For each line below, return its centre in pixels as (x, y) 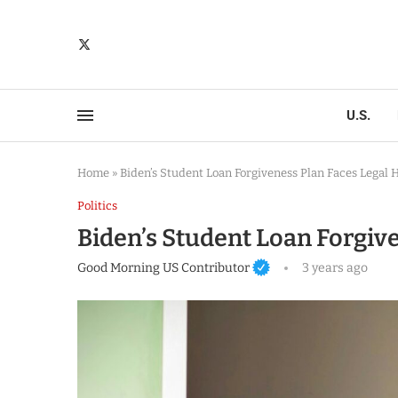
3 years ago (333, 267)
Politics (97, 206)
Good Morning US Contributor (163, 267)
